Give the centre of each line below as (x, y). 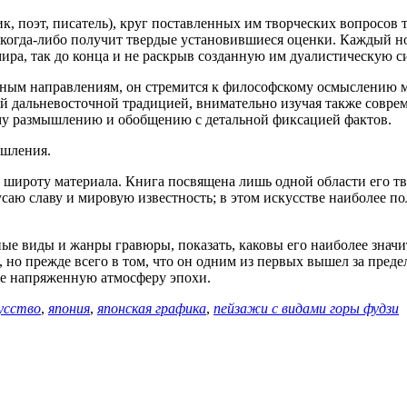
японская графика (152, 308)
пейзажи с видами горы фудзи (306, 308)
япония (69, 308)
